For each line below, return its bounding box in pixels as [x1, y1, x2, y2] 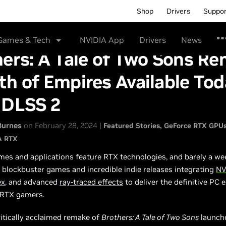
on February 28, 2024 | [22, 121, 103, 130]
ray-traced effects [60, 177, 123, 187]
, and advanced [5, 177, 60, 187]
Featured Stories [103, 121, 160, 130]
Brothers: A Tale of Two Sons [101, 212, 199, 222]
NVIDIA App [80, 35, 124, 45]
